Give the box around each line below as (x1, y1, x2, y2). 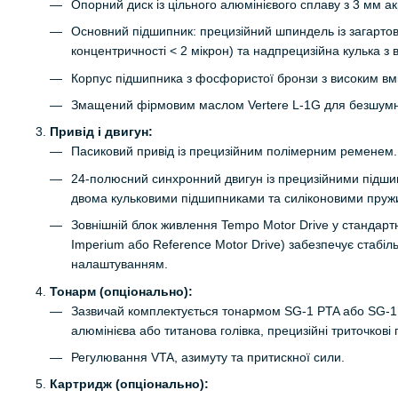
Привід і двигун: (50, 124, 153, 139)
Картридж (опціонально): (50, 377, 209, 392)
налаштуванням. (71, 257, 168, 272)
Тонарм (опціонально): (50, 283, 193, 298)
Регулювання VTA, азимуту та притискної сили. (71, 349, 345, 364)
